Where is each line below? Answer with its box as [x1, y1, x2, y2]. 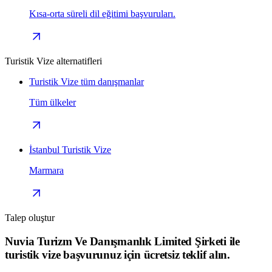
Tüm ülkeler [29, 97, 76, 107]
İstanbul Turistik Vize [29, 144, 111, 155]
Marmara [29, 165, 64, 175]
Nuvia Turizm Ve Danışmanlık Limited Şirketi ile [5, 234, 240, 248]
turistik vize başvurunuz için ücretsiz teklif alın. [5, 248, 230, 261]
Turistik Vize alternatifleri [5, 55, 102, 66]
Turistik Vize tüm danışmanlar [29, 76, 144, 87]
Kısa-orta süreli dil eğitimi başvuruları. [29, 8, 175, 19]
